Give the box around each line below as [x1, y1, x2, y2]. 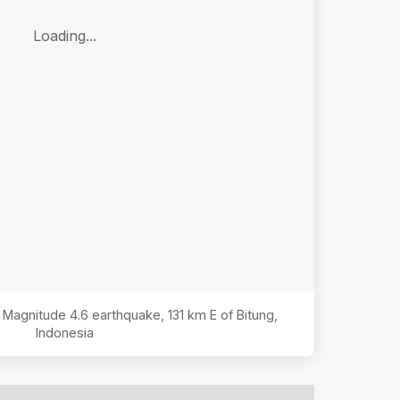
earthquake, [87, 306, 168, 322]
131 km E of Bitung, [167, 306, 278, 322]
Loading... [32, 27, 96, 46]
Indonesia [35, 324, 94, 340]
